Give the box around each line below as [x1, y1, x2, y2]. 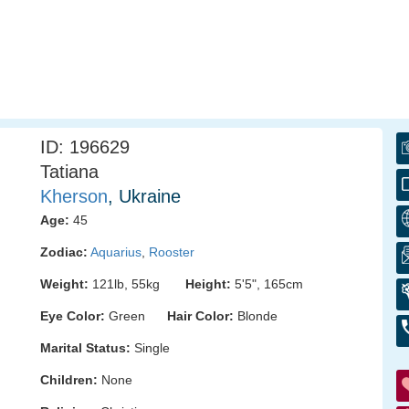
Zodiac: [40, 245, 88, 259]
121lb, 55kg [89, 277, 185, 291]
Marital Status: [40, 341, 131, 355]
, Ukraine [108, 186, 181, 206]
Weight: [40, 277, 89, 291]
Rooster [149, 245, 194, 259]
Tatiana [40, 162, 99, 182]
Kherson [40, 186, 108, 206]
